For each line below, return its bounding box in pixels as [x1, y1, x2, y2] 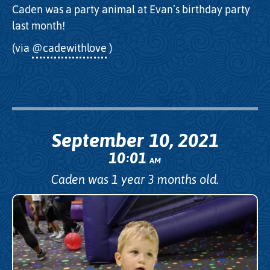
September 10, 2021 [51, 128, 219, 151]
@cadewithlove [32, 41, 107, 54]
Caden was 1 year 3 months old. [51, 172, 219, 186]
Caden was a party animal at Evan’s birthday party [12, 2, 250, 16]
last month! [12, 19, 65, 32]
